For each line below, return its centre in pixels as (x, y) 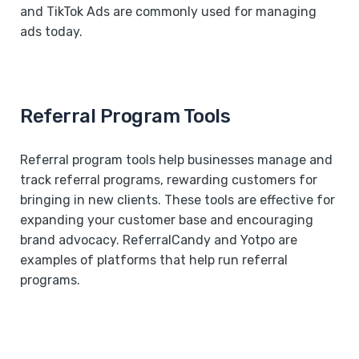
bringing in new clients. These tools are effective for (177, 200)
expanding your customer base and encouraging (167, 220)
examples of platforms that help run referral (154, 260)
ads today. (51, 31)
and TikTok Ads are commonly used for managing (168, 11)
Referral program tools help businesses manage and (176, 159)
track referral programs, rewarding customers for (169, 179)
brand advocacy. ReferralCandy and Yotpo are (159, 240)
